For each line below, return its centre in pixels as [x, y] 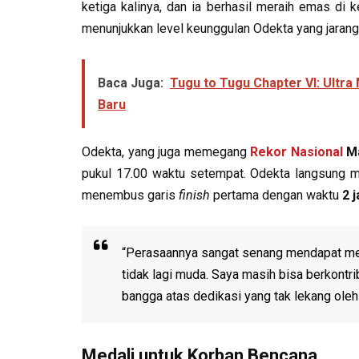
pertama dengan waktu [276, 195]
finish [194, 195]
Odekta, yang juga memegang [166, 152]
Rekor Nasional [296, 152]
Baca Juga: [131, 83]
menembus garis [130, 195]
